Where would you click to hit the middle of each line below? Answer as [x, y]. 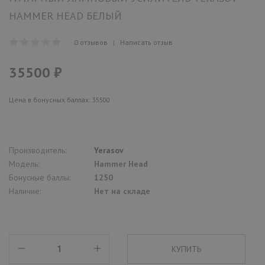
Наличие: [25, 191]
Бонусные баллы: [40, 177]
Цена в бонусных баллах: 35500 [59, 99]
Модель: [24, 164]
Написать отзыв [146, 42]
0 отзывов [91, 42]
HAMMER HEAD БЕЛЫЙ [65, 15]
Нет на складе [122, 191]
